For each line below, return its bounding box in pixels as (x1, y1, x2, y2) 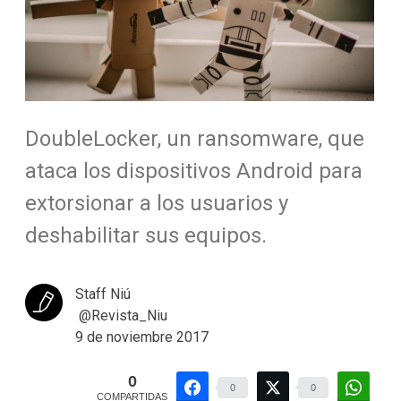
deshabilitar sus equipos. (24, 222, 267, 248)
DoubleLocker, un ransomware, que (24, 125, 364, 151)
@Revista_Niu (74, 306, 167, 324)
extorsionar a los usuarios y (24, 190, 288, 216)
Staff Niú (74, 285, 131, 303)
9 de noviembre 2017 (74, 328, 209, 346)
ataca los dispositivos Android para (24, 158, 363, 183)
